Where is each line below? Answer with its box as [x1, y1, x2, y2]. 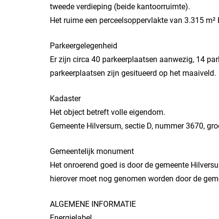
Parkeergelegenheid [50, 41, 117, 50]
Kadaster [50, 94, 81, 103]
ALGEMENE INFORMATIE [50, 199, 136, 209]
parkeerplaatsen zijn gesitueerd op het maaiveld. [50, 68, 216, 78]
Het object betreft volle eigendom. [50, 108, 165, 117]
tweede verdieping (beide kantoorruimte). [50, 2, 190, 11]
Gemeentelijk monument [50, 147, 134, 156]
